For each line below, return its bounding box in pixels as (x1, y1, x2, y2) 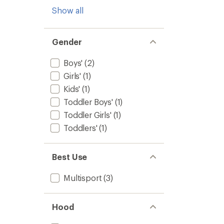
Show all (52, 5, 83, 15)
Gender (52, 37, 82, 46)
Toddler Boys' (63, 97, 113, 106)
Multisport (63, 173, 102, 182)
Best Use (52, 152, 87, 161)
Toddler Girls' (63, 110, 111, 119)
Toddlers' (63, 123, 97, 132)
